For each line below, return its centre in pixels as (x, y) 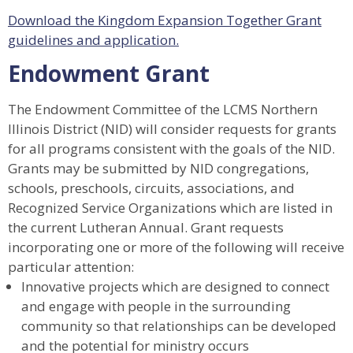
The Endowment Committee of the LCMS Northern (163, 110)
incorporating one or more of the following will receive (176, 247)
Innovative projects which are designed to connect (175, 287)
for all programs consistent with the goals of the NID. (171, 149)
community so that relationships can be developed (179, 326)
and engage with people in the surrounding (156, 307)
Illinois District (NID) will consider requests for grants (172, 129)
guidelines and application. (93, 40)
